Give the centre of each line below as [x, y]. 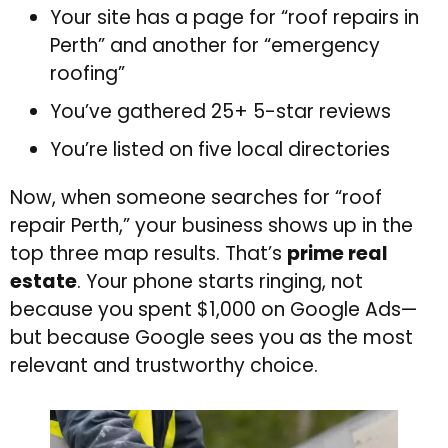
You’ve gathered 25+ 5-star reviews [220, 112]
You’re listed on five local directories [220, 150]
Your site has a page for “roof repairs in [234, 18]
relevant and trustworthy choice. [164, 366]
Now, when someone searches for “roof [196, 198]
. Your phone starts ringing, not [220, 282]
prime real [337, 254]
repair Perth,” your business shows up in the [211, 226]
